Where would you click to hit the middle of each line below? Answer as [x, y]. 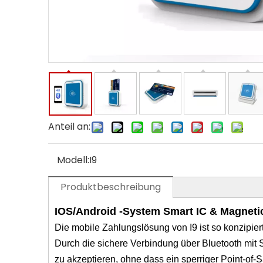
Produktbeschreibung [111, 187]
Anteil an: [69, 127]
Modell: [73, 160]
